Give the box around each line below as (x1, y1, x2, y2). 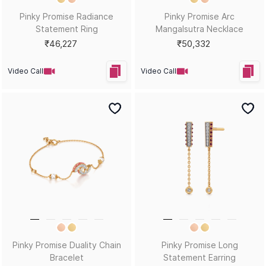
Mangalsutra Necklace (156, 24, 243, 34)
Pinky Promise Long (161, 240, 238, 250)
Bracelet (49, 252, 84, 262)
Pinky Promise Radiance (20, 11, 113, 21)
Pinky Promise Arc (164, 11, 235, 21)
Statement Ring (35, 24, 98, 34)
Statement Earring (163, 252, 236, 262)
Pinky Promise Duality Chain (12, 240, 121, 250)
